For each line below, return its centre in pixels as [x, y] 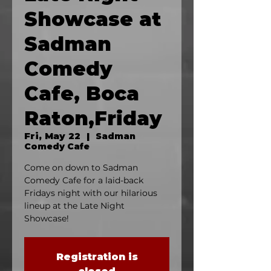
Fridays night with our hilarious [91, 193]
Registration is [97, 257]
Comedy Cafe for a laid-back [84, 181]
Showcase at [93, 19]
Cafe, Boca [82, 94]
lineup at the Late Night [74, 206]
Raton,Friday [93, 119]
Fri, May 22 [52, 136]
